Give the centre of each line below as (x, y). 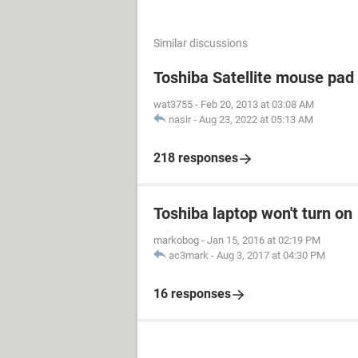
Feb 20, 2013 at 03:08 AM (257, 104)
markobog (176, 240)
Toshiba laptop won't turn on (253, 213)
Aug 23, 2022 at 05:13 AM (256, 119)
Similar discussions (201, 43)
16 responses (192, 294)
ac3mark (189, 255)
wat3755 (173, 104)
